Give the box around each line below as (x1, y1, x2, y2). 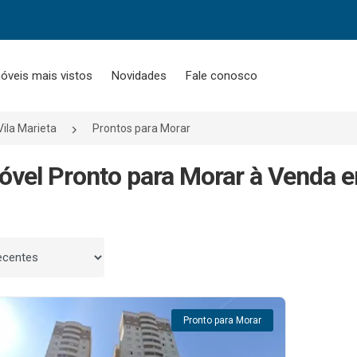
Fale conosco (185, 69, 257, 83)
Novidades (111, 69, 167, 83)
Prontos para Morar (92, 122, 190, 135)
